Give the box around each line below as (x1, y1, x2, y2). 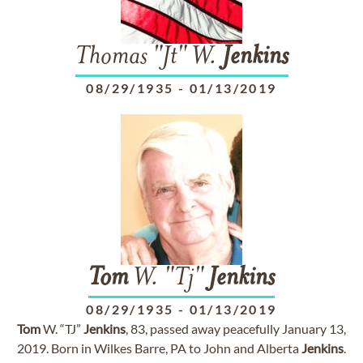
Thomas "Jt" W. (75, 45, 222, 70)
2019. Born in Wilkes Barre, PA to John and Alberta (17, 340, 301, 356)
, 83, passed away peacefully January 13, (126, 321, 346, 336)
